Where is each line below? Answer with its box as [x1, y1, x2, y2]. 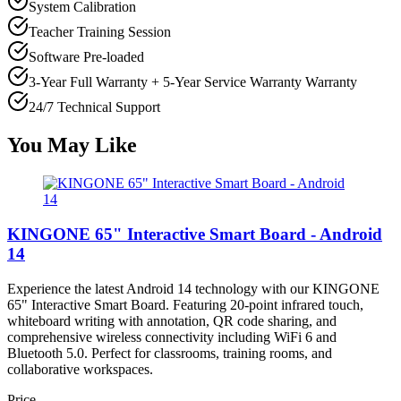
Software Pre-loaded [29, 49, 144, 65]
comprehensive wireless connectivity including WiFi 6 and [7, 328, 337, 345]
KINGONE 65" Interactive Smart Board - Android [7, 224, 382, 243]
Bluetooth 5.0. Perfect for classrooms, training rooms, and [7, 345, 332, 361]
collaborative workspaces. [7, 361, 153, 377]
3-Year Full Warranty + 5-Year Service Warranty [29, 74, 302, 90]
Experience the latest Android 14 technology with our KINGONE [7, 280, 380, 296]
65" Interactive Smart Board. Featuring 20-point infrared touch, [7, 296, 363, 312]
